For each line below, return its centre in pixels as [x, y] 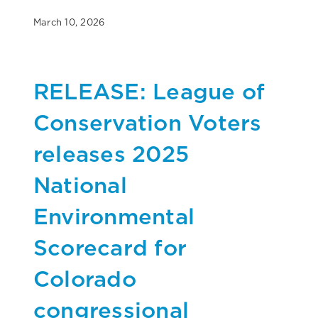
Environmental [114, 216]
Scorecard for [110, 247]
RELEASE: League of [149, 91]
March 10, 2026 [69, 22]
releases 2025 [111, 153]
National [80, 185]
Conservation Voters [148, 122]
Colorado [85, 278]
